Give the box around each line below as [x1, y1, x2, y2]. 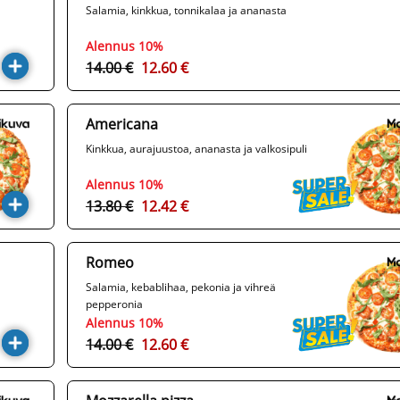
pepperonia [86, 296, 143, 312]
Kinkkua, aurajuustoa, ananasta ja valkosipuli [86, 141, 307, 157]
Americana [86, 114, 158, 135]
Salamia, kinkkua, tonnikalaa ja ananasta [86, 3, 287, 19]
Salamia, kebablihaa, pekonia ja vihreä [86, 279, 276, 296]
